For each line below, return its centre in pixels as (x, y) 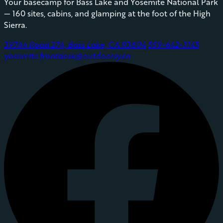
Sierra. (15, 25)
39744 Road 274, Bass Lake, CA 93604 (75, 44)
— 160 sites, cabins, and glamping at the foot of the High (107, 13)
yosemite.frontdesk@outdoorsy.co (67, 56)
